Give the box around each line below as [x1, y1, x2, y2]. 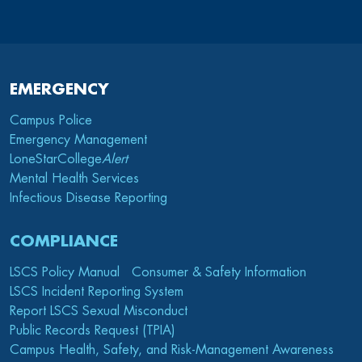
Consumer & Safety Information [132, 266, 306, 280]
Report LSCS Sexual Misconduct [10, 305, 187, 318]
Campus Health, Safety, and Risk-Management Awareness [10, 343, 334, 357]
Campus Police [10, 114, 92, 128]
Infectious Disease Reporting [10, 192, 167, 205]
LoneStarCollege [10, 153, 102, 166]
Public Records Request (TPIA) [10, 324, 175, 338]
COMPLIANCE [10, 234, 118, 250]
